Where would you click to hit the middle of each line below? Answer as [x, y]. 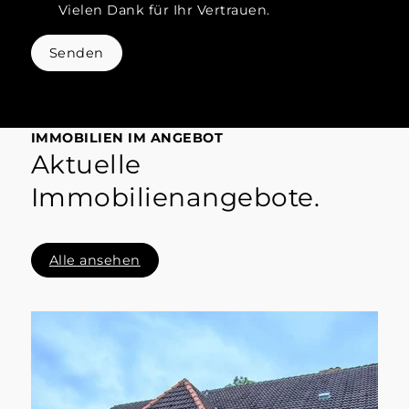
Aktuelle [86, 164]
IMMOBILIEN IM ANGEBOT [127, 137]
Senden [76, 53]
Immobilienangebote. [175, 197]
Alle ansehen [94, 260]
